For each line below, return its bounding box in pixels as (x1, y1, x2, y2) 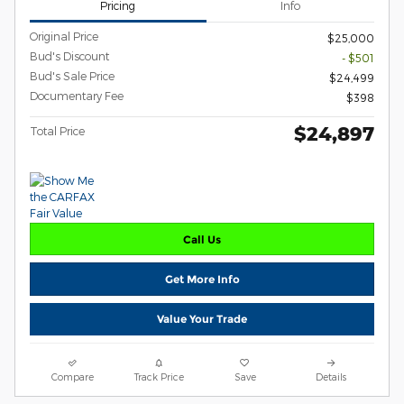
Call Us (183, 232, 221, 246)
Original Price (30, 30, 98, 43)
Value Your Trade (157, 312, 247, 326)
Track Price (133, 370, 184, 382)
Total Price (30, 124, 85, 138)
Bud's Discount (30, 50, 109, 63)
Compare (51, 370, 95, 382)
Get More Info (164, 272, 240, 287)
